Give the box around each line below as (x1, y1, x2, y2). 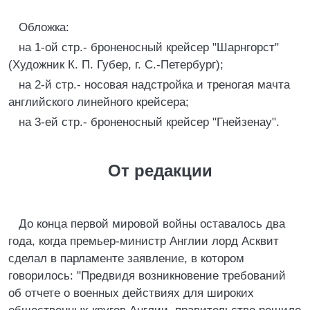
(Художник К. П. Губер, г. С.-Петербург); (8, 58, 224, 71)
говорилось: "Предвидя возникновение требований (8, 269, 286, 282)
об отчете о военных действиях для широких (8, 286, 254, 300)
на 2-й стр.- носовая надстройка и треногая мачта (19, 78, 290, 91)
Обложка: (19, 21, 69, 34)
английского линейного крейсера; (8, 95, 189, 109)
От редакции (108, 161, 212, 180)
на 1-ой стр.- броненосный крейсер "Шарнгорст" (19, 41, 279, 54)
